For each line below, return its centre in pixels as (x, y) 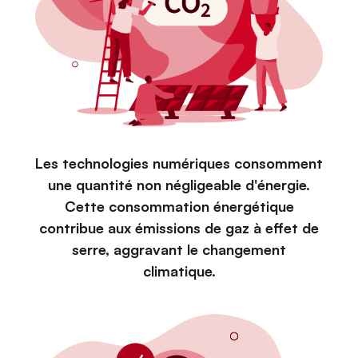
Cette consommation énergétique (179, 206)
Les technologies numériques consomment (179, 163)
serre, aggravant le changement (179, 249)
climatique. (179, 270)
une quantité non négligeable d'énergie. (179, 184)
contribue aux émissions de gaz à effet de (179, 227)
